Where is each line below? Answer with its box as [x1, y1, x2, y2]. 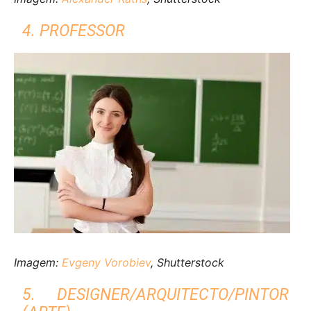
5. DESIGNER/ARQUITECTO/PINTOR [22, 285, 289, 304]
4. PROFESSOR [22, 22, 126, 41]
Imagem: [14, 255, 62, 269]
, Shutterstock [151, 255, 224, 269]
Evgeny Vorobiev [62, 255, 151, 269]
